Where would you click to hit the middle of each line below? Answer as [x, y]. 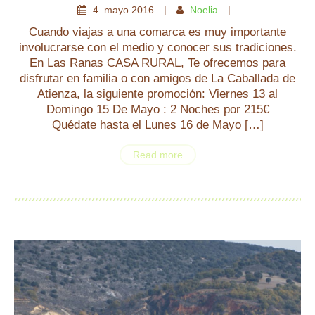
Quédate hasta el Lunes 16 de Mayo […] [157, 125]
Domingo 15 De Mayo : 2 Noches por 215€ [157, 109]
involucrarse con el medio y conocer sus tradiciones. [157, 47]
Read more [157, 155]
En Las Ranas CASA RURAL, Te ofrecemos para [157, 63]
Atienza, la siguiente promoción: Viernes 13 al [157, 94]
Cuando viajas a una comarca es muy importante [157, 32]
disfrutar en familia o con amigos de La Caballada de [157, 78]
